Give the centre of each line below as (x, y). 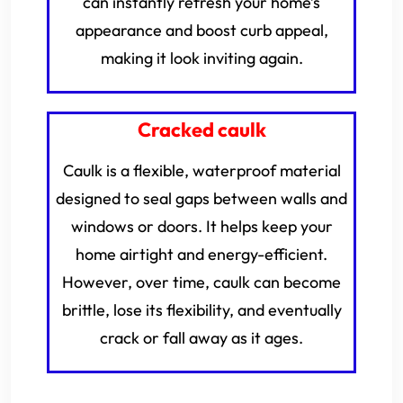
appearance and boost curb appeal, (201, 30)
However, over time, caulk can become (201, 282)
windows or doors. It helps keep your (201, 226)
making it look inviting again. (201, 58)
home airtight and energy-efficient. (201, 254)
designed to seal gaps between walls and (201, 198)
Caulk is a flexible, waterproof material (201, 170)
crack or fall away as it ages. (201, 338)
